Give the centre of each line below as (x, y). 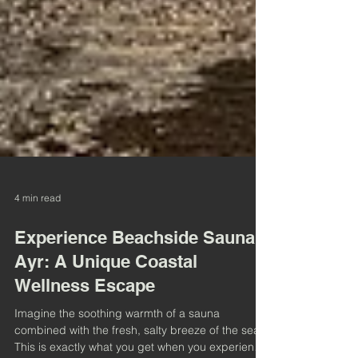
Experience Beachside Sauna (135, 308)
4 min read (38, 268)
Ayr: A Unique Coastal (106, 332)
